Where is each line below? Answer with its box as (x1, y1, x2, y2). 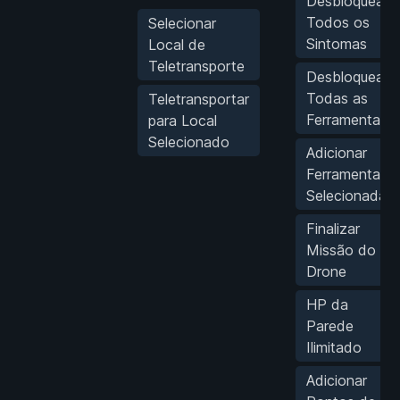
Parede (306, 316, 354, 335)
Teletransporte (148, 56, 245, 75)
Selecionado (148, 132, 229, 151)
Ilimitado (306, 337, 362, 356)
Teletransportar (148, 89, 249, 108)
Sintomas (306, 34, 367, 53)
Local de (148, 35, 205, 54)
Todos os (306, 12, 370, 31)
